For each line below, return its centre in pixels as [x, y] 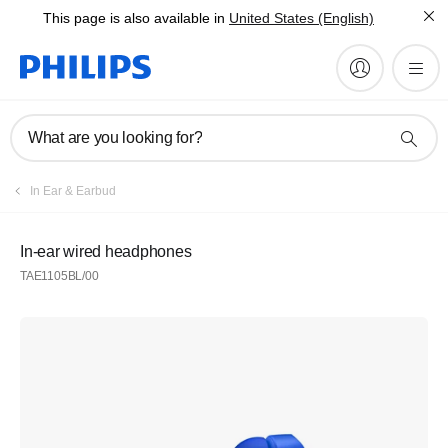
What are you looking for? [115, 137]
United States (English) [301, 18]
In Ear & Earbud [73, 191]
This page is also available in [134, 18]
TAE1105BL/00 [59, 276]
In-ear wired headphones [106, 251]
